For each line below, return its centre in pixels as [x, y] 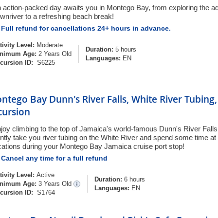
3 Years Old [56, 184]
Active [45, 175]
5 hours [125, 49]
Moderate [50, 45]
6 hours [134, 179]
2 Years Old [54, 54]
